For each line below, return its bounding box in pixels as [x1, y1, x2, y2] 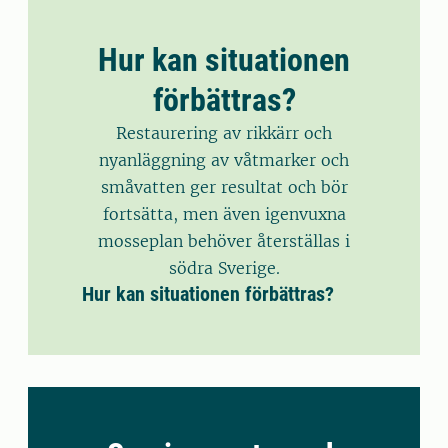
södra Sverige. [168, 258, 280, 278]
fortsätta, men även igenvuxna [102, 204, 346, 224]
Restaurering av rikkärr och [116, 123, 332, 143]
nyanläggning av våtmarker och [99, 150, 349, 170]
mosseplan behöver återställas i [98, 231, 350, 251]
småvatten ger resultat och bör [100, 177, 348, 197]
